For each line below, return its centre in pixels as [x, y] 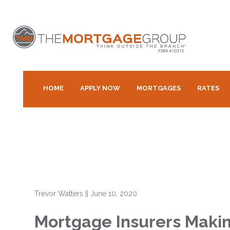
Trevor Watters [59, 194]
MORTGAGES [159, 88]
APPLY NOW [100, 88]
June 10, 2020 [114, 194]
